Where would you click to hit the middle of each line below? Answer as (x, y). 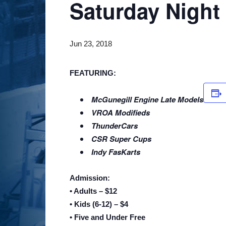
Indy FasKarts (116, 152)
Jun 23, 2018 (91, 44)
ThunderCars (115, 126)
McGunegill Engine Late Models (147, 99)
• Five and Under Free (107, 217)
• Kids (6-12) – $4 (99, 204)
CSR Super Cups (121, 139)
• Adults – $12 (93, 191)
